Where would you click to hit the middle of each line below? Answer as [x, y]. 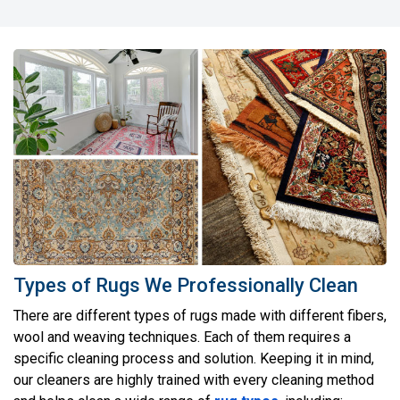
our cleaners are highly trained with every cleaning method [194, 379]
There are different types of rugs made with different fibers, [200, 315]
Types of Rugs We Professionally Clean [186, 285]
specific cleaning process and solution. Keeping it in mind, [194, 358]
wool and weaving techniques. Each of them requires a [182, 337]
